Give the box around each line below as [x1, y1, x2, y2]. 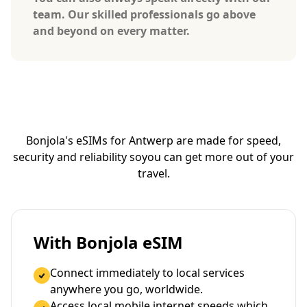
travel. [137, 165, 170, 181]
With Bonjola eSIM [34, 230, 183, 254]
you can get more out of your [142, 149, 294, 164]
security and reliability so [13, 149, 142, 164]
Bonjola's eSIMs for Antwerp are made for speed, [26, 132, 281, 148]
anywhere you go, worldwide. [50, 281, 203, 297]
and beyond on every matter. [33, 23, 190, 38]
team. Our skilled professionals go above [33, 6, 256, 22]
